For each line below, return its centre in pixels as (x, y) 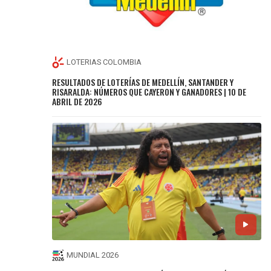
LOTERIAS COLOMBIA (104, 62)
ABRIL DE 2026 (77, 101)
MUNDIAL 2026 (93, 255)
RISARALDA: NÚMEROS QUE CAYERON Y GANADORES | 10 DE (149, 91)
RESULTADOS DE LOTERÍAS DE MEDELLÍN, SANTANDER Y (143, 82)
